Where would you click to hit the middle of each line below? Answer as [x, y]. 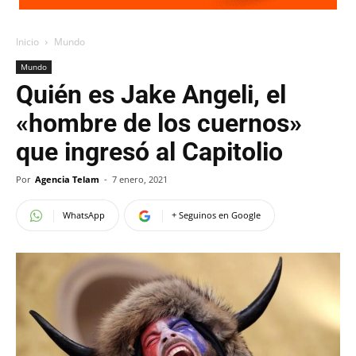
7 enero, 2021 [140, 179]
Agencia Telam [67, 179]
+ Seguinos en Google [216, 215]
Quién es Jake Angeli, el [151, 95]
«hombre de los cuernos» [159, 123]
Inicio [27, 42]
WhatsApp [84, 215]
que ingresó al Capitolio [149, 152]
